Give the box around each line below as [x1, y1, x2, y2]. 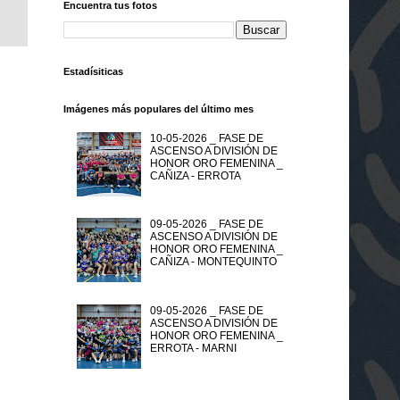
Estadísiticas [63, 66, 123, 78]
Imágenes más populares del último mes [63, 104, 254, 115]
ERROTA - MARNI [149, 342, 237, 355]
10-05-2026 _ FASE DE [149, 131, 263, 145]
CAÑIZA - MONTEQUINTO [149, 255, 277, 269]
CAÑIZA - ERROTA [149, 169, 241, 182]
